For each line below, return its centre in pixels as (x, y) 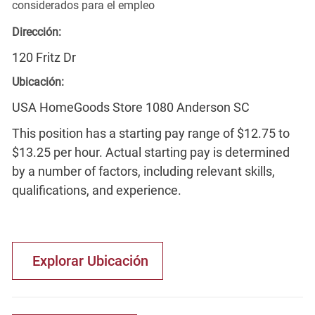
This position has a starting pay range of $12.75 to (150, 133)
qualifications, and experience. (96, 190)
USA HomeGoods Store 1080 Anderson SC (130, 107)
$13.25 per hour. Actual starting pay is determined (150, 152)
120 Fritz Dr (44, 57)
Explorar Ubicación (90, 261)
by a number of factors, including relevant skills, (143, 171)
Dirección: (36, 32)
